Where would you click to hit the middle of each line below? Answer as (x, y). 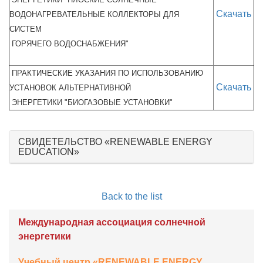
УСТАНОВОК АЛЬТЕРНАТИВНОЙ (70, 88)
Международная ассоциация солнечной (112, 222)
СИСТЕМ (26, 29)
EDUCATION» (49, 152)
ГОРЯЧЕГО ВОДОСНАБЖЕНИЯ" (69, 44)
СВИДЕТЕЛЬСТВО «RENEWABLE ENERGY (115, 142)
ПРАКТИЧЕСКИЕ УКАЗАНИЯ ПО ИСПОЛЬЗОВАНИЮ (106, 73)
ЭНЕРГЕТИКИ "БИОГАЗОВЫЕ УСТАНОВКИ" (93, 102)
